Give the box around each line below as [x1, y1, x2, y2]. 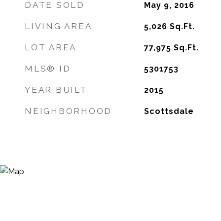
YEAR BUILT [25, 85, 87, 95]
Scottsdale [144, 107, 194, 116]
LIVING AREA [25, 21, 92, 31]
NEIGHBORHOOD [25, 106, 112, 116]
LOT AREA [25, 42, 76, 52]
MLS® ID [25, 64, 71, 74]
